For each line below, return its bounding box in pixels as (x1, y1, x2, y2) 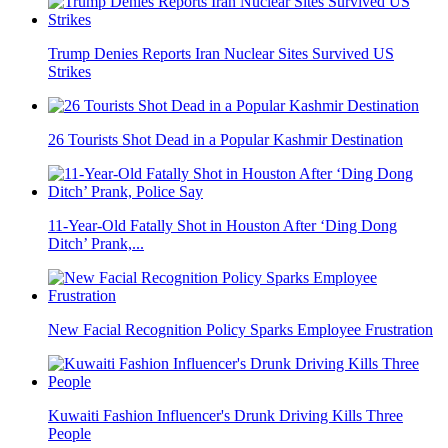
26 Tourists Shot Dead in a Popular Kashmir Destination (48, 131, 403, 148)
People (48, 425, 91, 442)
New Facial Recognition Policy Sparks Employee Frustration (48, 321, 433, 338)
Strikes (48, 63, 91, 80)
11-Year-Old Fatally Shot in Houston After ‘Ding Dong (48, 217, 397, 234)
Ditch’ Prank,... (48, 235, 144, 252)
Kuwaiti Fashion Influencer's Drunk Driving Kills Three (48, 407, 403, 424)
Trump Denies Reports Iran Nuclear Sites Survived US (48, 45, 394, 62)
